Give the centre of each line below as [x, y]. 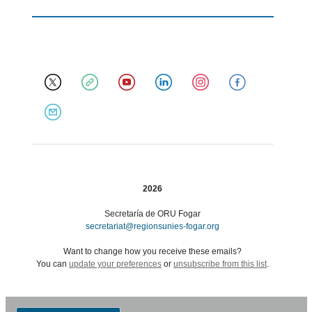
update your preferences [115, 264]
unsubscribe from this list [220, 264]
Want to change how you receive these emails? [153, 251]
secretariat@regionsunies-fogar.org [153, 226]
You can [53, 264]
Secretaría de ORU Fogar [153, 214]
